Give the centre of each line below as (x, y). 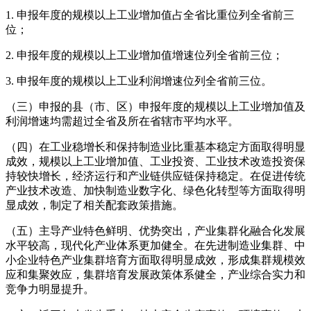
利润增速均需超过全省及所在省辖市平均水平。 (122, 121)
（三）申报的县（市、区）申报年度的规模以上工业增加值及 (155, 107)
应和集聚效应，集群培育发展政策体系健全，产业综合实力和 (155, 275)
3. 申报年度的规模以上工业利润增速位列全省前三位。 (139, 81)
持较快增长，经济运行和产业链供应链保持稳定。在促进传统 (155, 176)
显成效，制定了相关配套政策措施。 (94, 205)
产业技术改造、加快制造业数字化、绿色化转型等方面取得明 (155, 191)
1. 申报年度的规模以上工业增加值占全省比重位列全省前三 (150, 15)
